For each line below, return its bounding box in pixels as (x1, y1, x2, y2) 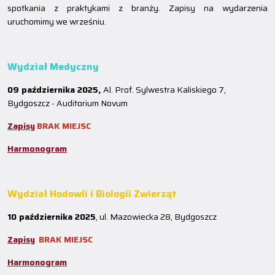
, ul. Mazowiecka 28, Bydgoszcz (96, 210, 217, 223)
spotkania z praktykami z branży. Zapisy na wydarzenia (7, 1, 268, 15)
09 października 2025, (7, 83, 103, 96)
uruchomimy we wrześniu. (7, 15, 106, 28)
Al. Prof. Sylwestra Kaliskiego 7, (103, 83, 226, 96)
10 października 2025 (7, 210, 96, 223)
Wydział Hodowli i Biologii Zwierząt (7, 186, 177, 201)
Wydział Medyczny (7, 59, 99, 74)
